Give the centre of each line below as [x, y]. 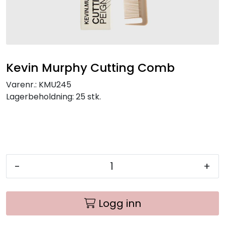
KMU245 [54, 85]
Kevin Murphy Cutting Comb [90, 68]
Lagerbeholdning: [40, 97]
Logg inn [120, 203]
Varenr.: [21, 85]
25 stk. [88, 97]
